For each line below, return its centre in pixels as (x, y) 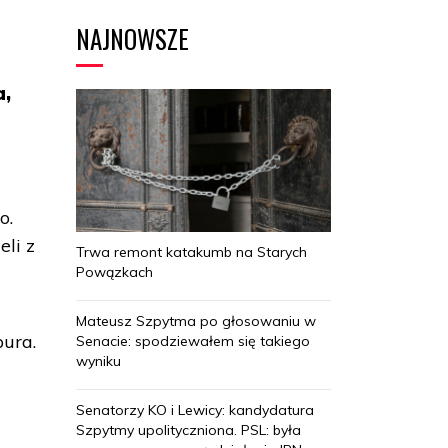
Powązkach (114, 271)
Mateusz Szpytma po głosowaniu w (196, 320)
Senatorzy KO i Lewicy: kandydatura (195, 409)
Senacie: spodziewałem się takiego (193, 340)
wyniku (98, 360)
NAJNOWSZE (132, 38)
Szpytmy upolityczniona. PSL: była (188, 429)
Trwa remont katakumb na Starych (191, 251)
